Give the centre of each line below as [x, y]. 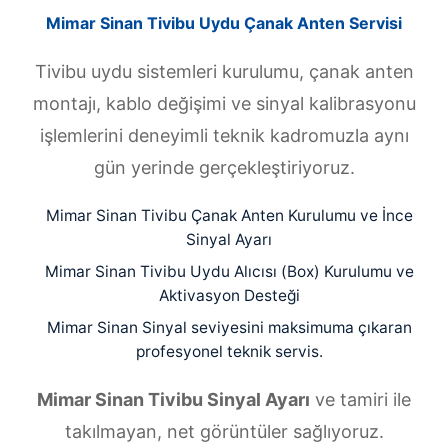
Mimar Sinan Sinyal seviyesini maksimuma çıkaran [229, 328]
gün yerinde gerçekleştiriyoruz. [224, 168]
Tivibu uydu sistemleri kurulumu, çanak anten [224, 72]
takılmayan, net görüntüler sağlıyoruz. [224, 432]
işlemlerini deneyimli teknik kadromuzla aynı [224, 136]
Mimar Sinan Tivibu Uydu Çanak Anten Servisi [224, 23]
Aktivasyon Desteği [229, 296]
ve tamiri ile [360, 400]
